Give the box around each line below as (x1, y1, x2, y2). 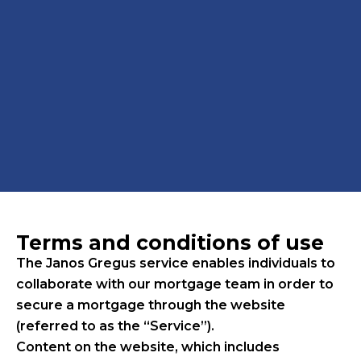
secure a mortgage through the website (16, 297, 285, 313)
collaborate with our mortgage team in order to (16, 276, 334, 292)
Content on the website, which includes (16, 338, 280, 355)
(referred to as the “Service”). (16, 317, 214, 334)
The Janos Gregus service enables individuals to (16, 255, 335, 271)
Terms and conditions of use (16, 230, 324, 255)
